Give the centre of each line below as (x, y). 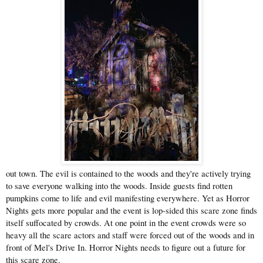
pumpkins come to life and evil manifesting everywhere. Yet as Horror (128, 198)
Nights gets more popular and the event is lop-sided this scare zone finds (131, 211)
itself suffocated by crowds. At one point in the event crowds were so (126, 223)
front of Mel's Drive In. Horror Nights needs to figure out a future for (126, 248)
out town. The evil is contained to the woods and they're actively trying (128, 174)
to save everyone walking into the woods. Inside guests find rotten (119, 186)
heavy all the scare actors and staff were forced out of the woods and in (130, 235)
